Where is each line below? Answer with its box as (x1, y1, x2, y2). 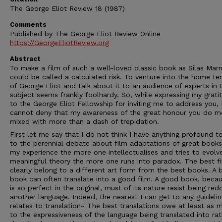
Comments (10, 21, 47, 28)
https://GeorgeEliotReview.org (10, 39, 109, 47)
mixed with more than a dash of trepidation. (10, 117, 159, 125)
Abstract (10, 55, 41, 62)
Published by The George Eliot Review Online (10, 30, 161, 38)
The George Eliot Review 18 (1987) (10, 4, 125, 12)
